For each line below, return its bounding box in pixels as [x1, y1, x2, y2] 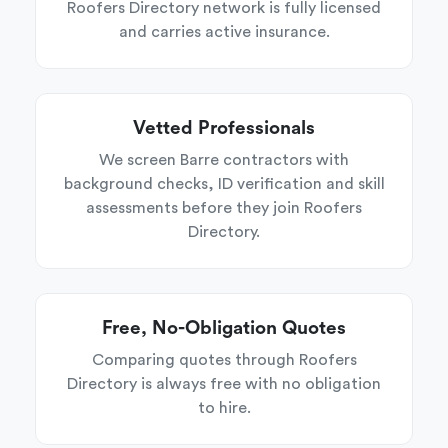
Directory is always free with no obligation [67, 376, 381, 392]
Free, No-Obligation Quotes [102, 319, 346, 338]
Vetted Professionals [133, 119, 315, 138]
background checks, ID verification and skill [63, 176, 385, 192]
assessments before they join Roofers [86, 200, 362, 216]
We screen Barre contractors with [99, 152, 349, 168]
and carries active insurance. [118, 24, 330, 40]
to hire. [197, 400, 251, 416]
